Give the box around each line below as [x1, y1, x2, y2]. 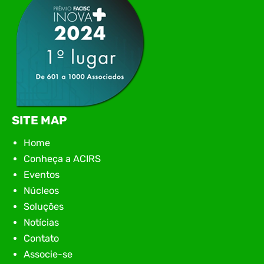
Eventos [24, 169, 60, 181]
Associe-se [24, 249, 72, 260]
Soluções [24, 201, 64, 213]
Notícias [24, 217, 59, 229]
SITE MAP [12, 113, 67, 128]
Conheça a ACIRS [24, 153, 101, 165]
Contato [24, 233, 59, 245]
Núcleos [24, 185, 59, 197]
